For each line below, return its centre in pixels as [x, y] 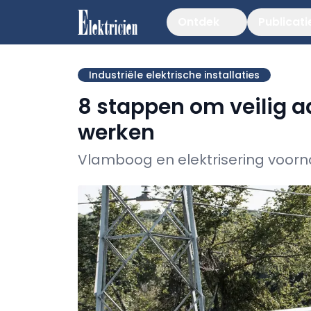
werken [116, 133]
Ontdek [199, 22]
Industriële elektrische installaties [174, 75]
